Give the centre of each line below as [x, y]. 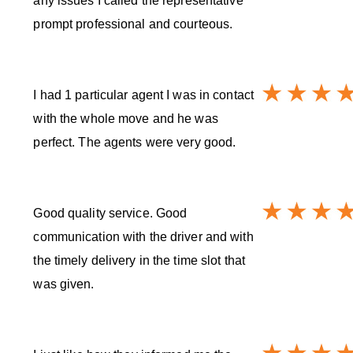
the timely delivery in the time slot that [139, 261]
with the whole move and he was [126, 119]
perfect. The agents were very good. [135, 143]
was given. [64, 284]
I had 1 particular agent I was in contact [143, 95]
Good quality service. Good [110, 214]
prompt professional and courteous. [133, 24]
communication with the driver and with [143, 237]
